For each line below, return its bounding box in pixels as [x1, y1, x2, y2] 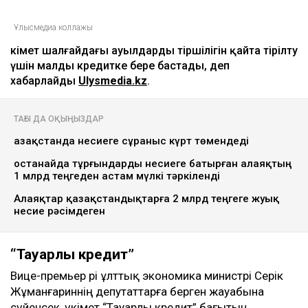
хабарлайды [10, 74, 78, 88]
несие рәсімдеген [14, 205, 105, 218]
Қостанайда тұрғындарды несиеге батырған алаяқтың [14, 157, 291, 170]
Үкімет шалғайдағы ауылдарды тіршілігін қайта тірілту [10, 44, 298, 58]
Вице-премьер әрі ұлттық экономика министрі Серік [10, 269, 283, 283]
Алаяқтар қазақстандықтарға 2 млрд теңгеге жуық [14, 192, 279, 206]
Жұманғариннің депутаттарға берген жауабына [10, 285, 264, 299]
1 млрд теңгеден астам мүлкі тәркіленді [14, 170, 220, 183]
